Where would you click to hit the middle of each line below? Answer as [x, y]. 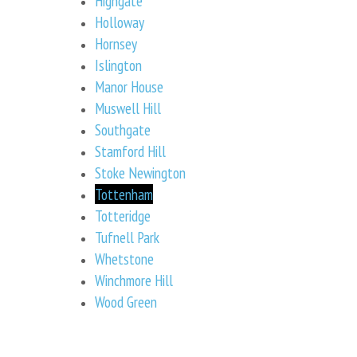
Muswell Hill [128, 108]
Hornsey [116, 43]
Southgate [123, 129]
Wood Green [126, 301]
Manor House [129, 86]
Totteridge [123, 215]
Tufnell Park [127, 237]
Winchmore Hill [134, 280]
